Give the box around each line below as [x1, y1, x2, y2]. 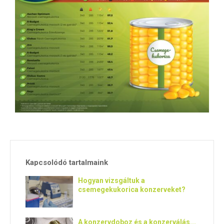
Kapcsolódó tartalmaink [25, 158, 108, 167]
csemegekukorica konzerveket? [78, 185, 185, 194]
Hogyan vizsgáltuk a [78, 176, 145, 185]
